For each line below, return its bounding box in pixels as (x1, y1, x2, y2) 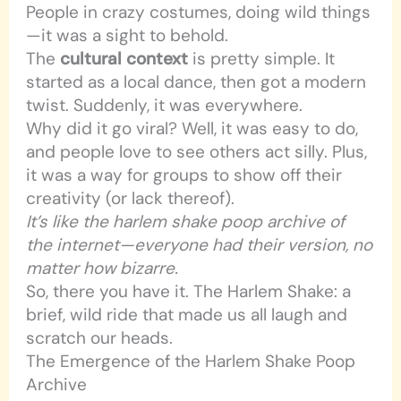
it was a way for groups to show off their (26, 164, 343, 187)
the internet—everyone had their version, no (26, 234, 373, 257)
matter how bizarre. (26, 257, 179, 280)
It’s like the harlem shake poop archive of (26, 210, 346, 234)
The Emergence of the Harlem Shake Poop (26, 350, 356, 373)
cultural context (60, 47, 189, 71)
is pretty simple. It (188, 47, 336, 71)
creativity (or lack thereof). (26, 187, 235, 210)
